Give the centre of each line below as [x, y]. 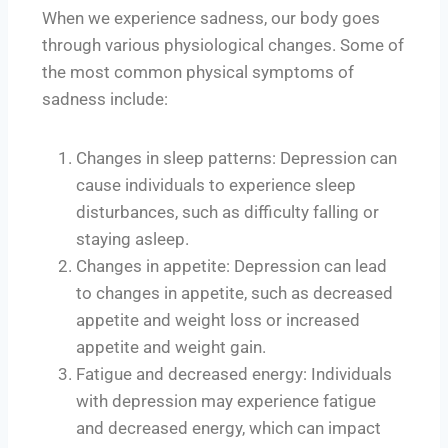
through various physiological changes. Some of [223, 44]
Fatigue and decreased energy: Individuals [234, 373]
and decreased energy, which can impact [228, 427]
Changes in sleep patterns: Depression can [236, 157]
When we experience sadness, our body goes [211, 17]
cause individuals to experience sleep [216, 184]
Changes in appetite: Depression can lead [231, 265]
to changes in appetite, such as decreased [234, 292]
